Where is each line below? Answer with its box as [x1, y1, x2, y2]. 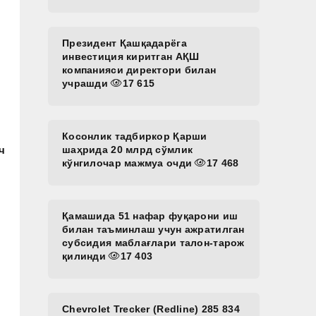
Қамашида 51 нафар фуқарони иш [62, 210, 238, 221]
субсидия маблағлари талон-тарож [62, 237, 245, 248]
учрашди [62, 78, 111, 89]
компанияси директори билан [62, 64, 217, 75]
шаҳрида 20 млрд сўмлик [62, 144, 193, 155]
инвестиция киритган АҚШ [62, 51, 200, 62]
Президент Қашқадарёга [62, 37, 187, 49]
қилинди [62, 250, 109, 262]
